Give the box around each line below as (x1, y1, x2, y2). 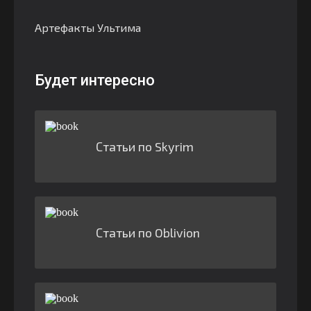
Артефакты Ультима (35, 21, 141, 34)
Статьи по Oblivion (95, 224, 200, 240)
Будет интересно (35, 72, 155, 89)
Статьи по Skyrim (95, 138, 194, 154)
